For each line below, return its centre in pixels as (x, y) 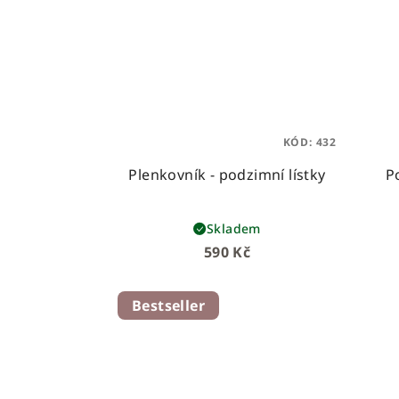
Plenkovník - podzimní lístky (227, 175)
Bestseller (168, 305)
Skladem (234, 228)
